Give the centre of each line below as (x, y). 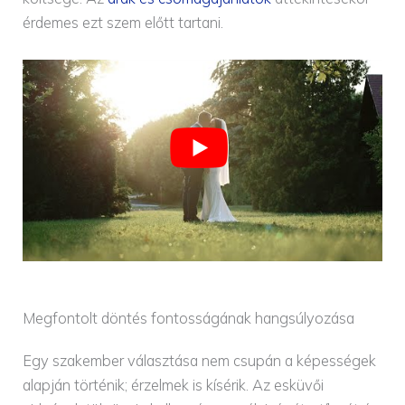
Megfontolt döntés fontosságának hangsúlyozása (189, 319)
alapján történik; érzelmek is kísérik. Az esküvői (174, 386)
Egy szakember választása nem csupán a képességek (200, 361)
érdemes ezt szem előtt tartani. (123, 23)
